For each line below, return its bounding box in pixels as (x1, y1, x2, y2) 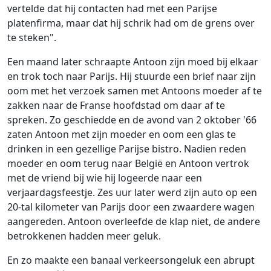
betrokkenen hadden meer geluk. (7, 229, 161, 243)
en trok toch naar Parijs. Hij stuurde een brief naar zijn (7, 70, 256, 83)
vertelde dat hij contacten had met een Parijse (7, 2, 217, 16)
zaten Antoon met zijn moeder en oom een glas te (7, 128, 236, 142)
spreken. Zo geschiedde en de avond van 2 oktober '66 (7, 113, 256, 127)
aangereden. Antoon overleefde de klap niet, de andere (7, 215, 260, 229)
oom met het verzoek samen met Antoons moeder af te (7, 84, 262, 98)
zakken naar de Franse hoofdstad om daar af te (7, 99, 225, 113)
